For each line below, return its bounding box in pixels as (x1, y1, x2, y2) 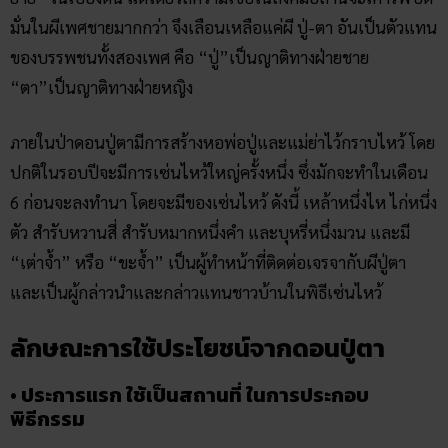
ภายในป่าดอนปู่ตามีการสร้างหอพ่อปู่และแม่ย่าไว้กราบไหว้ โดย (10, 131, 435, 154)
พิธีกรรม (10, 403, 85, 434)
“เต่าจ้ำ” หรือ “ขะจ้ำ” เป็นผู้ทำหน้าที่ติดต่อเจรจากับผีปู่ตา (10, 251, 406, 274)
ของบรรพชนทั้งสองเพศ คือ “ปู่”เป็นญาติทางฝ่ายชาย (10, 45, 369, 68)
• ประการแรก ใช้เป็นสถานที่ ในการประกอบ (10, 379, 369, 410)
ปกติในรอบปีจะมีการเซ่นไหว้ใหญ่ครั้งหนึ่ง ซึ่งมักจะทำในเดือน (10, 161, 428, 184)
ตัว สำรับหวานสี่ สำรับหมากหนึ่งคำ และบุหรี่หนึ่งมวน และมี (10, 221, 410, 244)
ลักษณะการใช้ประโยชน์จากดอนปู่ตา (10, 328, 385, 367)
